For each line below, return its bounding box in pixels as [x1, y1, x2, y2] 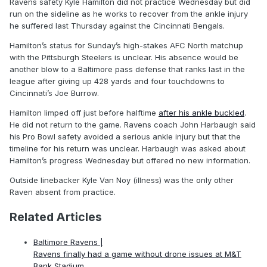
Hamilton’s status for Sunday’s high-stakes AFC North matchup [10, 41, 243, 51]
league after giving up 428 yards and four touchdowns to [10, 76, 225, 86]
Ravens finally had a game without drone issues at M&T [33, 249, 241, 259]
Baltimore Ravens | [33, 237, 103, 247]
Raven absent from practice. [10, 187, 116, 197]
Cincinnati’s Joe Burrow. [10, 88, 99, 98]
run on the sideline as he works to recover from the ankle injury [10, 9, 248, 19]
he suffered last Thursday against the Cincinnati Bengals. [10, 21, 225, 31]
